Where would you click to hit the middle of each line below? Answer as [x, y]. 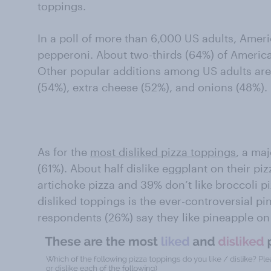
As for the [64, 152]
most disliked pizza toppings [163, 152]
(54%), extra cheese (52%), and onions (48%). [152, 87]
